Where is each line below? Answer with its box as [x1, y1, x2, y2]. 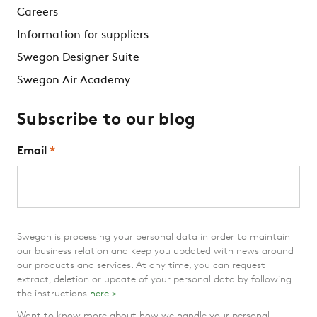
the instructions [17, 289, 90, 300]
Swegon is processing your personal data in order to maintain [17, 232, 290, 243]
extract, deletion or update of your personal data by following [17, 275, 292, 286]
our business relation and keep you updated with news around [17, 246, 294, 258]
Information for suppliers [17, 30, 149, 42]
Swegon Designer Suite [17, 52, 139, 64]
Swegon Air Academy [17, 75, 130, 87]
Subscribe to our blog [17, 112, 196, 129]
